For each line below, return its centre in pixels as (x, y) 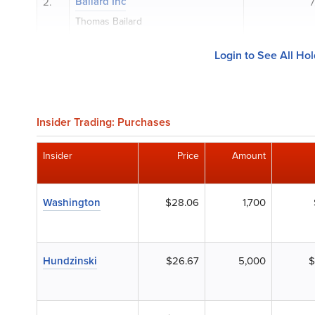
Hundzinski (70, 261)
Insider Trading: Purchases (104, 122)
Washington (72, 202)
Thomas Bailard (109, 21)
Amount (249, 156)
